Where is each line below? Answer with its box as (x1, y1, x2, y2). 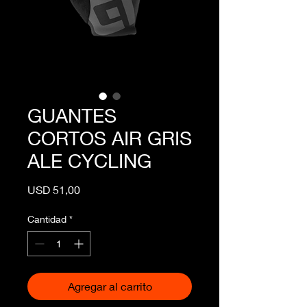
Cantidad (27, 213, 66, 225)
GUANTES (27, 104, 116, 127)
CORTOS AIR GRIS (27, 127, 192, 150)
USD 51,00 (27, 183, 80, 197)
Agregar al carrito (67, 280, 152, 293)
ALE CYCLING (27, 149, 151, 173)
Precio (79, 182, 111, 196)
